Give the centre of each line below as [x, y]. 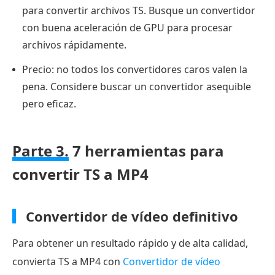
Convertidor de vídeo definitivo [132, 216]
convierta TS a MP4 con [68, 261]
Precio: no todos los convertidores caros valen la [135, 69]
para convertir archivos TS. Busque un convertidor [139, 10]
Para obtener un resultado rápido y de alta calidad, [130, 243]
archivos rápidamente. [74, 45]
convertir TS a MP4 [80, 174]
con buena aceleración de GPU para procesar [127, 27]
